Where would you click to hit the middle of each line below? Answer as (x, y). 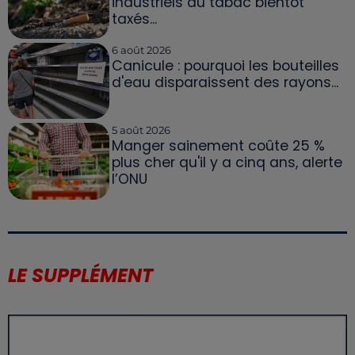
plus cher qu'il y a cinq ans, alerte (227, 163)
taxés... (134, 19)
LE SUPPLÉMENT (80, 275)
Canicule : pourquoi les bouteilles (225, 66)
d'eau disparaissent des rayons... (225, 83)
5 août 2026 (141, 130)
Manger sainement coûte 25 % (218, 146)
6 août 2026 (141, 50)
